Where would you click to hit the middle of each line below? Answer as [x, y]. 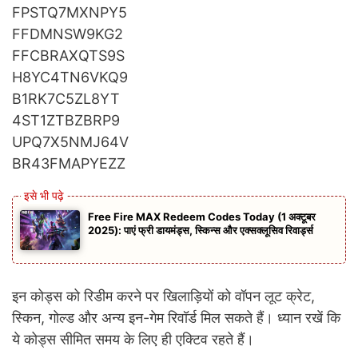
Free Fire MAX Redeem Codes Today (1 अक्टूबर [202, 216]
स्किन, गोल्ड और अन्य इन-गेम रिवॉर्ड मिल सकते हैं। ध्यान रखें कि [176, 317]
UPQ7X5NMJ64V [70, 141]
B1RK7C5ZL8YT [66, 98]
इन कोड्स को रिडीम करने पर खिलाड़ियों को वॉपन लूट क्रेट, [163, 296]
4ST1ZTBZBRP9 [66, 120]
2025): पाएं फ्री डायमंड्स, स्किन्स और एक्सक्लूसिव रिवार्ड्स [201, 230]
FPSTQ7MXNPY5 [70, 12]
